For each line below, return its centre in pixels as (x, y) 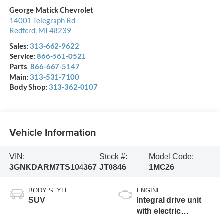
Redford (22, 31)
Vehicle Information (53, 132)
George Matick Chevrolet (51, 10)
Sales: (19, 46)
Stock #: (113, 156)
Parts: (20, 67)
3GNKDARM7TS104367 (53, 167)
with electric (159, 211)
